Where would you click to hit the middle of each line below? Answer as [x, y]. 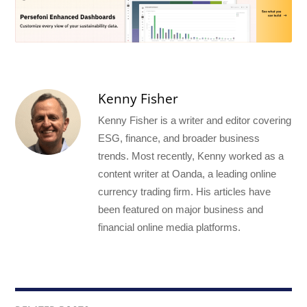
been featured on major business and [181, 210]
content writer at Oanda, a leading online [187, 174]
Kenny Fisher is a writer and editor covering [195, 121]
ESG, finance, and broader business [179, 138]
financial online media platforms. [170, 228]
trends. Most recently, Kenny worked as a [191, 156]
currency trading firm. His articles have [185, 192]
